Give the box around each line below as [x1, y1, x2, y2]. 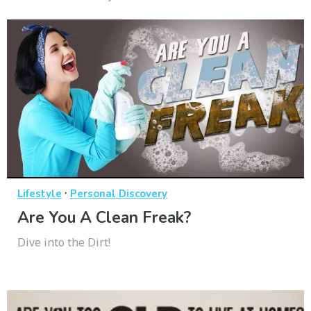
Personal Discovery [70, 187, 167, 201]
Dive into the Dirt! [17, 235, 110, 251]
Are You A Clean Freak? [17, 207, 191, 229]
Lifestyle [17, 187, 62, 201]
